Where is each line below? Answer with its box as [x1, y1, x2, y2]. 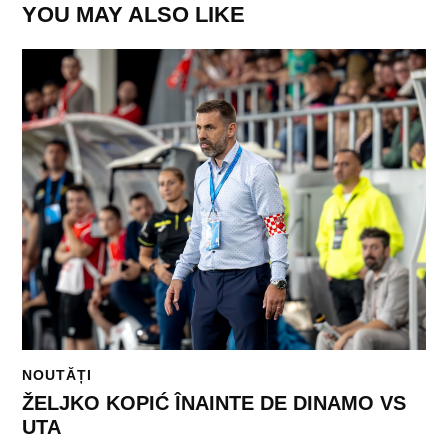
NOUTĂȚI [22, 366, 93, 383]
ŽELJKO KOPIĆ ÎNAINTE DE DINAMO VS [22, 392, 407, 415]
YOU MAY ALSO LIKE [22, 2, 246, 28]
